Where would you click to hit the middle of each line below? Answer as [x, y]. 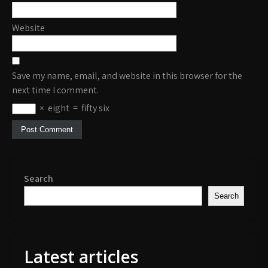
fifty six [95, 108]
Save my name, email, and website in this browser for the [127, 76]
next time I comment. [55, 90]
